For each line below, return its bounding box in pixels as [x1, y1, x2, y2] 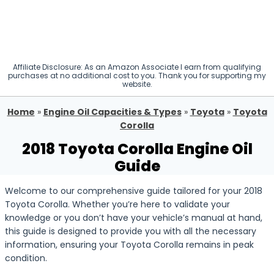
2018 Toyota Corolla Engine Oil [21, 139, 253, 159]
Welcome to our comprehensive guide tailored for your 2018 [5, 185, 262, 197]
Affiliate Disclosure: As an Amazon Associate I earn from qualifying [13, 62, 261, 72]
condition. [5, 252, 47, 264]
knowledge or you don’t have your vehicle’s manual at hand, [5, 212, 262, 224]
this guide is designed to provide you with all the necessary [5, 225, 256, 237]
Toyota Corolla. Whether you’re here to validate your [5, 198, 230, 210]
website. [122, 79, 152, 89]
